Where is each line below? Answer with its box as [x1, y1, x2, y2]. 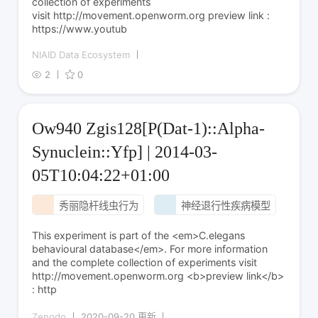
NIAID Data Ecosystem [32, 48, 131, 60]
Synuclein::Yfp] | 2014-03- [32, 143, 218, 162]
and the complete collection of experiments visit [32, 256, 258, 269]
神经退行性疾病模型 [180, 199, 270, 212]
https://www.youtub [32, 22, 128, 35]
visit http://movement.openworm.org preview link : [32, 9, 209, 21]
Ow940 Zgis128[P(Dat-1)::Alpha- [32, 119, 265, 138]
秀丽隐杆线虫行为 [58, 199, 138, 212]
